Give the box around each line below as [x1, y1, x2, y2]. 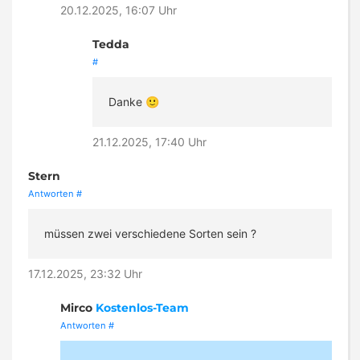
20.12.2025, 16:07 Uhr [60, 3, 177, 18]
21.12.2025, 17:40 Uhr [92, 135, 207, 149]
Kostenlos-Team [96, 301, 189, 316]
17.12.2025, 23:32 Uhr [28, 267, 142, 281]
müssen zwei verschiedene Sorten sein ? [44, 227, 256, 241]
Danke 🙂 [108, 95, 159, 109]
